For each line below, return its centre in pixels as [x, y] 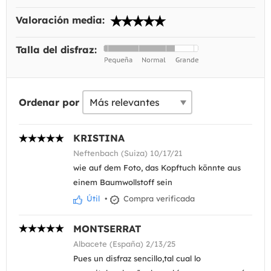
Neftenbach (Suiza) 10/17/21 [128, 153]
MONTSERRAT [107, 228]
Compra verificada [158, 199]
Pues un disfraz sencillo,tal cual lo [137, 258]
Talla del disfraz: [58, 50]
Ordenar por [49, 103]
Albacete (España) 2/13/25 [124, 243]
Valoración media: [62, 20]
